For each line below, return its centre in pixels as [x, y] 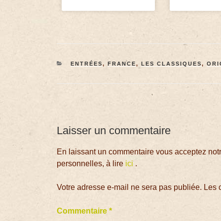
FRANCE [122, 63]
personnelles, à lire [91, 164]
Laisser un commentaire [114, 130]
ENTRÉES [86, 63]
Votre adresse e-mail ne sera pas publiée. [129, 187]
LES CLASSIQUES [171, 63]
